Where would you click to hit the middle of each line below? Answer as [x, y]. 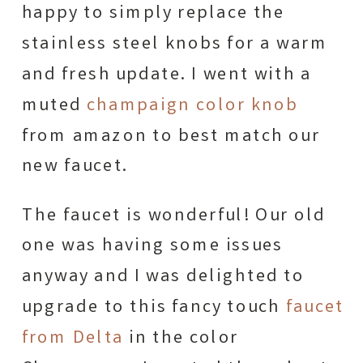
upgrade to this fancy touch [154, 307]
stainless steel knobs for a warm [175, 44]
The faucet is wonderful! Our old [174, 216]
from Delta [73, 338]
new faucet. [75, 167]
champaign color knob [192, 106]
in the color [181, 338]
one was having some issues [152, 246]
